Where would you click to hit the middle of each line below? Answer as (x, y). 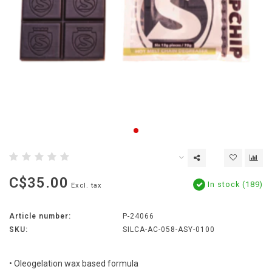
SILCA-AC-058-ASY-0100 (168, 230)
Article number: (40, 216)
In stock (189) (234, 185)
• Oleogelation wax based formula (74, 264)
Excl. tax (87, 186)
